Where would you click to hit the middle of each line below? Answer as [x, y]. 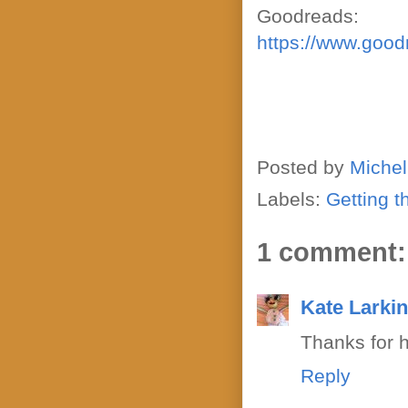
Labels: [291, 199]
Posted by [303, 168]
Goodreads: [308, 15]
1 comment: [331, 252]
